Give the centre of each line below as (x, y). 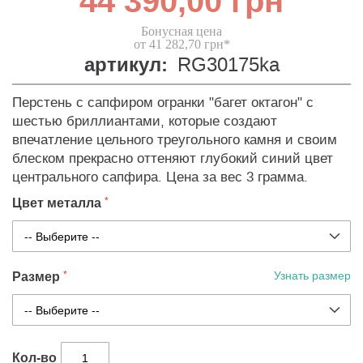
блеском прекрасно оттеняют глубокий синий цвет (173, 159)
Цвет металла (57, 203)
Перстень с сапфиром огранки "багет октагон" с (163, 103)
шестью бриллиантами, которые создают (145, 122)
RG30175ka (228, 65)
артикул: (126, 66)
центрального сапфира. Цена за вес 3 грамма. (160, 177)
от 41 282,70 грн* (181, 45)
